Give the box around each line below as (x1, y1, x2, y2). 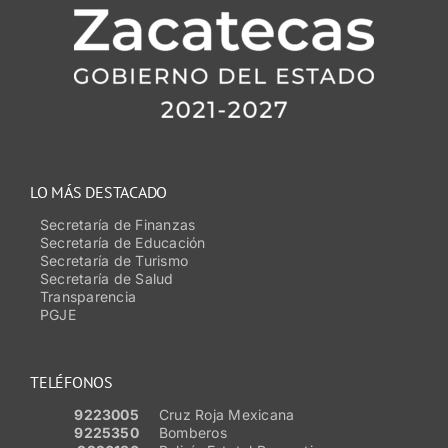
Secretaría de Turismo (39, 251, 189, 269)
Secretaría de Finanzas (39, 215, 196, 233)
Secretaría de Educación (39, 233, 206, 251)
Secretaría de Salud (39, 269, 174, 287)
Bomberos (158, 423, 227, 441)
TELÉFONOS (29, 371, 113, 392)
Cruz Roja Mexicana (158, 405, 295, 423)
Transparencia (39, 287, 137, 305)
